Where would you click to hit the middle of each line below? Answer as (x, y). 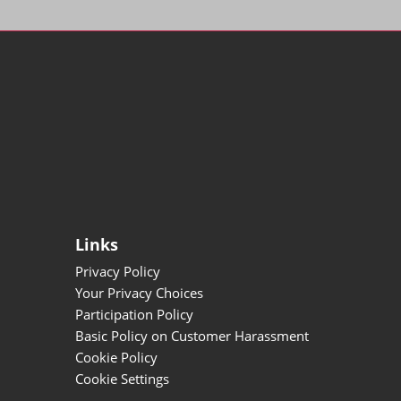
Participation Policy (134, 314)
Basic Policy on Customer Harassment (192, 335)
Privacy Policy (118, 271)
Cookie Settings (122, 378)
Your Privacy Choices (139, 292)
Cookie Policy (116, 357)
